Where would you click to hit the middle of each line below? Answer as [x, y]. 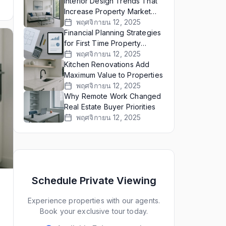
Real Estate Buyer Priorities [110, 107]
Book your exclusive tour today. [94, 211]
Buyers [76, 54]
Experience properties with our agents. [94, 201]
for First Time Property [103, 43]
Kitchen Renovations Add [107, 64]
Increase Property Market [108, 11]
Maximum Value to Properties [114, 75]
